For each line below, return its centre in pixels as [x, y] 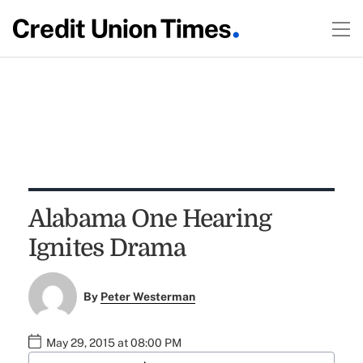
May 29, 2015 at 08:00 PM [113, 343]
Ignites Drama [107, 248]
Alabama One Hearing [150, 219]
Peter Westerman [148, 297]
